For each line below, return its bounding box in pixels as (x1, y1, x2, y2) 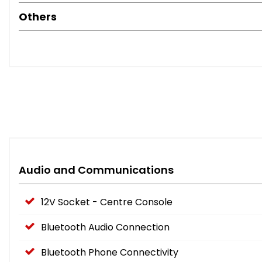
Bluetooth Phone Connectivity (41, 246, 178, 260)
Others (19, 9, 57, 25)
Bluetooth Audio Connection (41, 220, 170, 235)
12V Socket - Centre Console (41, 195, 173, 209)
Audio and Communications (19, 163, 174, 178)
